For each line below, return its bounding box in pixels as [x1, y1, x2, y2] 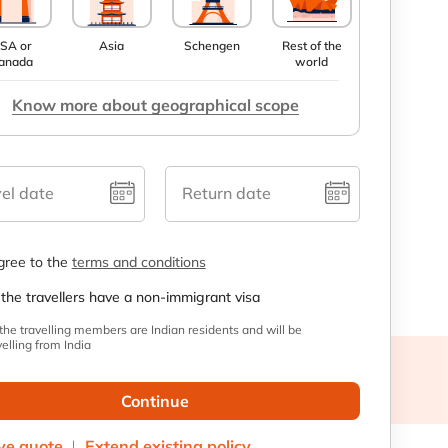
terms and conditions [71, 253, 206, 271]
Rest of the [281, 38, 342, 53]
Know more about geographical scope [11, 95, 299, 115]
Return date [182, 183, 272, 203]
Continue [121, 391, 190, 411]
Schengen [183, 38, 240, 53]
